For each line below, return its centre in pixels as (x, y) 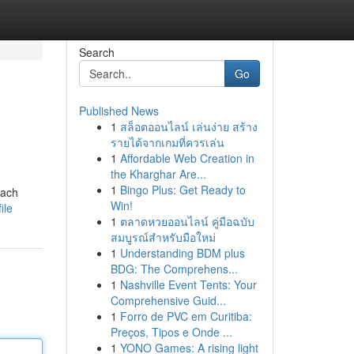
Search (96, 52)
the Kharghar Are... (158, 174)
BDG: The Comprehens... (174, 269)
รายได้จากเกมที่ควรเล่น (167, 142)
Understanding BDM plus (182, 253)
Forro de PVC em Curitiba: (186, 316)
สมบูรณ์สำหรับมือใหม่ (163, 237)
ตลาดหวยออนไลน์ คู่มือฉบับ (187, 221)
